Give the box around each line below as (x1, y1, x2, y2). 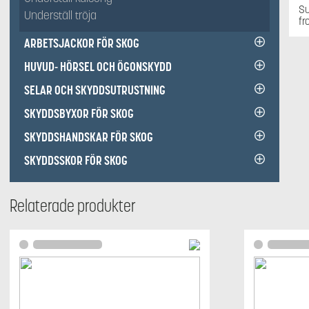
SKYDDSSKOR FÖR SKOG (24, 152, 128, 168)
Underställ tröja (24, 8, 97, 23)
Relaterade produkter (10, 195, 136, 217)
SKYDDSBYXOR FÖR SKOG (24, 106, 134, 121)
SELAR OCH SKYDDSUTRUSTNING (24, 82, 166, 98)
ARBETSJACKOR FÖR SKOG (24, 35, 139, 51)
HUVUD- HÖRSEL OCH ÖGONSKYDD (24, 59, 172, 74)
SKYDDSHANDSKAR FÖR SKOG (24, 129, 153, 145)
